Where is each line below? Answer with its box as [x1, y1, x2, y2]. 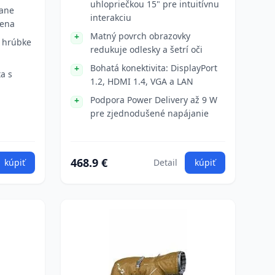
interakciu [90, 12, 131, 23]
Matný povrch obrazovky [90, 30, 190, 42]
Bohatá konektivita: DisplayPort [90, 62, 217, 74]
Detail [153, 157, 177, 168]
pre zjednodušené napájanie [90, 107, 209, 119]
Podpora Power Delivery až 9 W [90, 94, 217, 106]
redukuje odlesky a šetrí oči [90, 44, 203, 55]
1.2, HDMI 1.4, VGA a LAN [90, 76, 193, 87]
